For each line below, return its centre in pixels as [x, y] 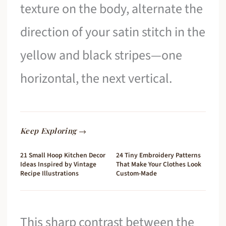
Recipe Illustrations [50, 173]
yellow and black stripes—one [101, 55]
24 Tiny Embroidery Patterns [158, 155]
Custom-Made [136, 173]
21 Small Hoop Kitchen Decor [63, 155]
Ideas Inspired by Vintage [59, 164]
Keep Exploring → [53, 130]
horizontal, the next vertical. [96, 79]
